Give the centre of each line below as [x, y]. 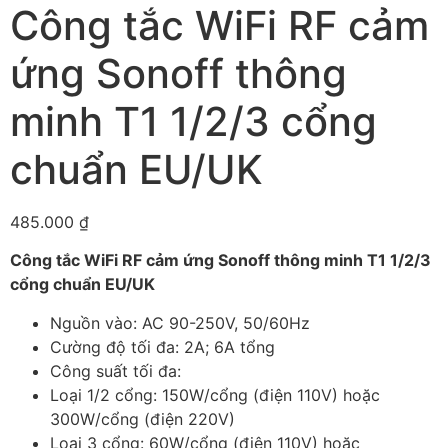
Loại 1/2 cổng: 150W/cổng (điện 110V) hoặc [215, 394]
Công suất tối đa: [115, 370]
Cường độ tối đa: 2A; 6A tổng [162, 346]
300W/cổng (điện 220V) [142, 418]
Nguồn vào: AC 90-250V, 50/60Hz [180, 322]
